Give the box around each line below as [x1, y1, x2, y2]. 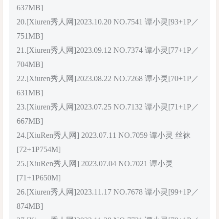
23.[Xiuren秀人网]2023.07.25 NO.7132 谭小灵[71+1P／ [17, 102, 199, 111]
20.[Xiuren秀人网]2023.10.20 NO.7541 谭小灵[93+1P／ [17, 17, 199, 26]
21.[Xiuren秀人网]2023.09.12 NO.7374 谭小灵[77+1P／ [17, 45, 199, 54]
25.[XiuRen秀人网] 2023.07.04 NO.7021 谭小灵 [17, 159, 173, 168]
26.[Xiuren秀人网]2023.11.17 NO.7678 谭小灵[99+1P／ [17, 187, 199, 196]
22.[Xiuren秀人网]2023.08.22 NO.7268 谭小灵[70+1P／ [17, 74, 199, 83]
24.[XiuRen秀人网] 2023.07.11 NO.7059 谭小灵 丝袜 [17, 131, 191, 139]
